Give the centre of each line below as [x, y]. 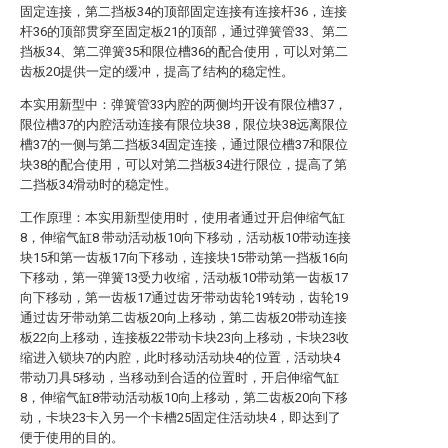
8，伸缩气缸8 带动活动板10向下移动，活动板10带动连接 [185, 237]
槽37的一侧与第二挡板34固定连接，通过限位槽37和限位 [184, 144]
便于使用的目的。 [72, 437]
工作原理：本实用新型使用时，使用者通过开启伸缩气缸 [182, 217]
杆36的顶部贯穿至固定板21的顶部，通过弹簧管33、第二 [184, 31]
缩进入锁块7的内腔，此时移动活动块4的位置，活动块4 [180, 357]
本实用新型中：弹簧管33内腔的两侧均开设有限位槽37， [183, 104]
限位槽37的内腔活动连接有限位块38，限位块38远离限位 [184, 124]
